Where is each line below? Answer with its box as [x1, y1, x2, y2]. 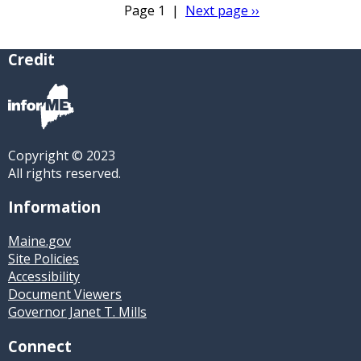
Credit [8, 48, 55, 69]
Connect [8, 335, 72, 356]
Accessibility [8, 268, 80, 286]
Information [8, 197, 101, 218]
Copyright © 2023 [8, 146, 115, 164]
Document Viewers [8, 285, 122, 304]
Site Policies [8, 250, 79, 268]
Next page [185, 2, 248, 19]
